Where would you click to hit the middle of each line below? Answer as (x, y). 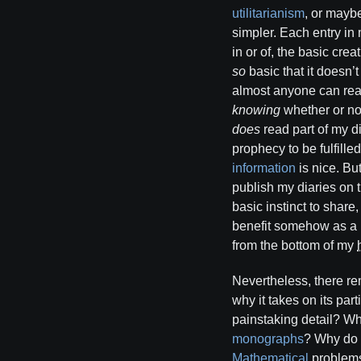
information (264, 168)
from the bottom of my (295, 245)
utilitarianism (268, 13)
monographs (268, 339)
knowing (256, 110)
